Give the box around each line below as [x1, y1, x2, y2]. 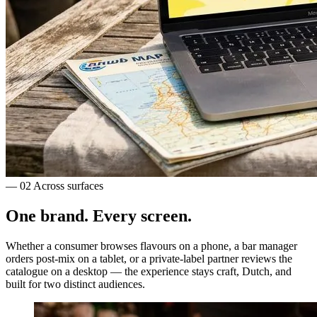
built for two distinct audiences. [6, 277, 145, 290]
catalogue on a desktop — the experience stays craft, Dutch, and [6, 265, 292, 277]
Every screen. [93, 207, 192, 226]
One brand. [6, 207, 93, 226]
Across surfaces [33, 180, 103, 192]
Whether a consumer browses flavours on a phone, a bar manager [6, 239, 297, 252]
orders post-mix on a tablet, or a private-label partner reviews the [6, 252, 292, 265]
